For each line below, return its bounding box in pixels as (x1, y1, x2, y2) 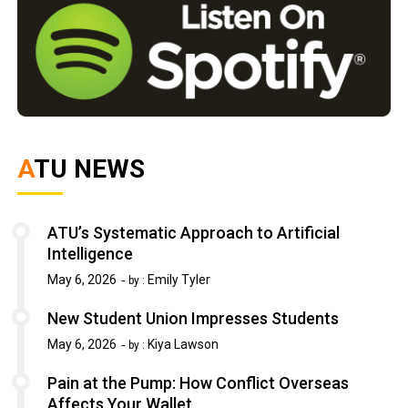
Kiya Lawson (148, 337, 219, 352)
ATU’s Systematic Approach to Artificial (47, 223, 341, 243)
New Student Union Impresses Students (47, 309, 340, 329)
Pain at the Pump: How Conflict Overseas (47, 373, 350, 393)
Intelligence (47, 244, 134, 264)
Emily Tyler (148, 272, 211, 288)
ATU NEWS (34, 154, 146, 185)
